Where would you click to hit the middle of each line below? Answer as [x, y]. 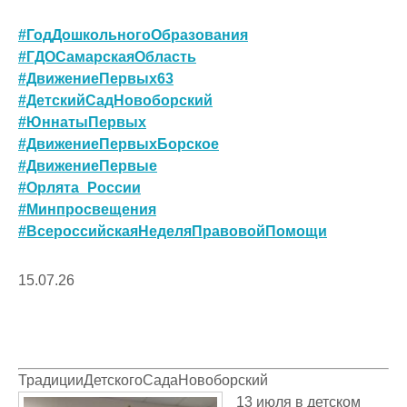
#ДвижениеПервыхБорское [119, 144]
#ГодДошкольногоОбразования [133, 35]
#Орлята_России [79, 187]
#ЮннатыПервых [82, 122]
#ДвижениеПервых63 [96, 78]
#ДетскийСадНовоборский [115, 100]
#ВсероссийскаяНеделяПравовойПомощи [173, 231]
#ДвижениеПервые [88, 165]
